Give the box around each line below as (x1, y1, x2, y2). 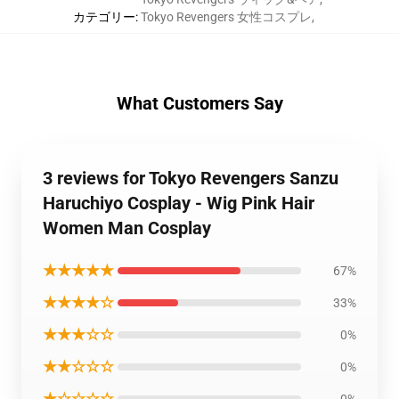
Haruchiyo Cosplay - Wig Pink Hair (43, 191, 314, 214)
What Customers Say (116, 92, 283, 114)
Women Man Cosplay (43, 216, 211, 239)
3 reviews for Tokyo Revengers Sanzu (43, 167, 338, 189)
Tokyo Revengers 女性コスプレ (140, 9, 312, 24)
